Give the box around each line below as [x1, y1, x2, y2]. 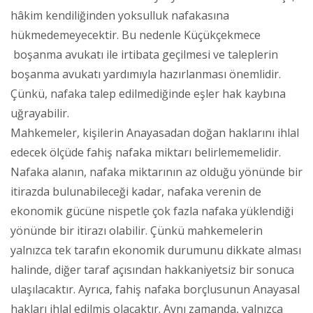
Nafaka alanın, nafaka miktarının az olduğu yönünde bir [10, 163, 303, 180]
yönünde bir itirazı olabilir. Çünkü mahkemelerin [10, 222, 263, 238]
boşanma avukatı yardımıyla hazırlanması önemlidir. [10, 66, 281, 82]
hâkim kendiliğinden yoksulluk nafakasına [10, 7, 229, 23]
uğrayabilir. [10, 105, 69, 121]
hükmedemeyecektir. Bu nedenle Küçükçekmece [10, 27, 261, 43]
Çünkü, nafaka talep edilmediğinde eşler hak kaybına [10, 85, 286, 101]
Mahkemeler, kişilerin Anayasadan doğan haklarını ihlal [10, 124, 299, 140]
